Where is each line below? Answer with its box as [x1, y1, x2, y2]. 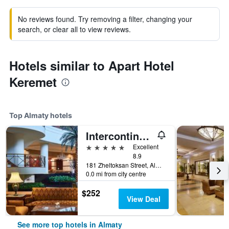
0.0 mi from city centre [86, 169, 146, 178]
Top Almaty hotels [9, 111, 72, 120]
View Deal [126, 194, 161, 204]
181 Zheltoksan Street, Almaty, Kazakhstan [155, 161, 162, 169]
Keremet [9, 73, 57, 90]
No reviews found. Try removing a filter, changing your [18, 14, 192, 24]
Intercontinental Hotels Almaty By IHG [139, 128, 149, 143]
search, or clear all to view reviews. [18, 24, 131, 34]
